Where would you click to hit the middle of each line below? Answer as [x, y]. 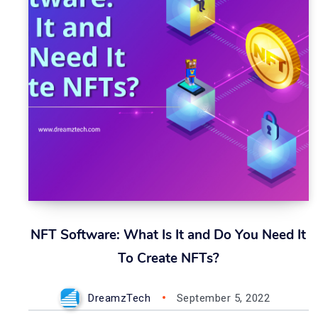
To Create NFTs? [168, 258]
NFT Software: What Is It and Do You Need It [169, 235]
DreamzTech [120, 298]
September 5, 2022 [223, 298]
